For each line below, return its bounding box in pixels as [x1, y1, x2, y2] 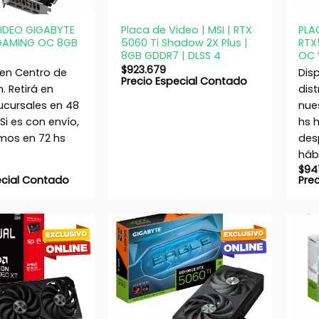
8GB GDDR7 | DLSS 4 [120, 48, 221, 63]
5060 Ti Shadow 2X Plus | [120, 35, 248, 50]
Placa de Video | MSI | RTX [120, 22, 252, 37]
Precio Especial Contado [120, 73, 247, 88]
